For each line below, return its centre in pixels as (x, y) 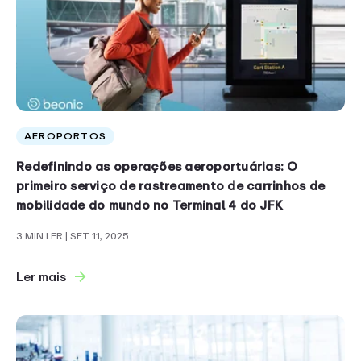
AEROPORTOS (65, 137)
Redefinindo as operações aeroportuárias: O (157, 167)
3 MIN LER (41, 237)
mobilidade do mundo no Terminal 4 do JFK (149, 205)
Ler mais (41, 277)
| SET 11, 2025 (97, 237)
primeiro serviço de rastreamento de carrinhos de (170, 186)
